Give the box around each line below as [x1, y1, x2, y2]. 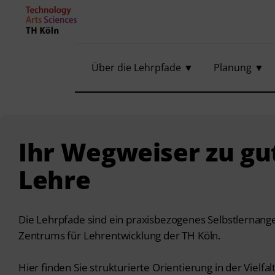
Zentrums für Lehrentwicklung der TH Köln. [18, 228, 221, 242]
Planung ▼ [214, 60, 265, 74]
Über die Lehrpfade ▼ [91, 60, 193, 74]
